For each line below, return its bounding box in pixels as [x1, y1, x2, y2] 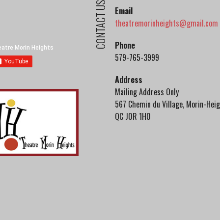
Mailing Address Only [114, 86, 179, 98]
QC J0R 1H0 [114, 110, 151, 123]
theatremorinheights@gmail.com [114, 17, 218, 29]
